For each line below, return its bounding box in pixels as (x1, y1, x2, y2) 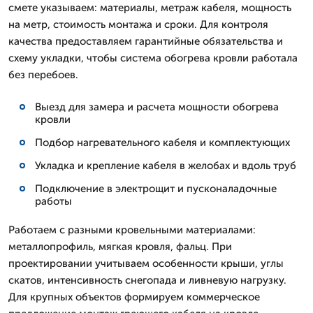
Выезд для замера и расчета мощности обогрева (35, 101, 279, 113)
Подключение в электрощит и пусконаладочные (35, 182, 277, 195)
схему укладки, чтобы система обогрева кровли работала (8, 52, 298, 64)
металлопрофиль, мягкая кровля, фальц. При (8, 240, 232, 253)
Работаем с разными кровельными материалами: (8, 224, 256, 236)
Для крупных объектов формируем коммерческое (8, 291, 260, 303)
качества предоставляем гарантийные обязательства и (8, 35, 283, 48)
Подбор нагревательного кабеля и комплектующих (35, 136, 290, 149)
